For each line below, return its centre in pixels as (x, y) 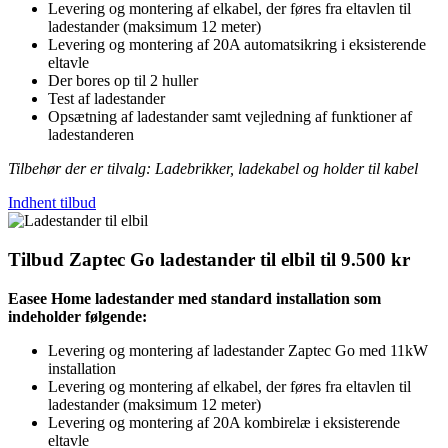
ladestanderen (91, 135)
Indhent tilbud (52, 203)
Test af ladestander (106, 99)
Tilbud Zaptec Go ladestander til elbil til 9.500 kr (209, 259)
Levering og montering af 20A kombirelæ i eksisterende (224, 422)
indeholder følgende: (77, 316)
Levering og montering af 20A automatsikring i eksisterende (237, 45)
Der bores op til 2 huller (123, 81)
